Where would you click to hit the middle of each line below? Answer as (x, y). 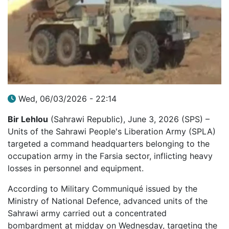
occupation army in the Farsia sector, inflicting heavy (110, 156)
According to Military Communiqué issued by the (102, 188)
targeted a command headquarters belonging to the (109, 143)
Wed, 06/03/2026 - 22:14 (67, 98)
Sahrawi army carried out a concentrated (87, 213)
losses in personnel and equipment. (76, 168)
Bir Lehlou (28, 119)
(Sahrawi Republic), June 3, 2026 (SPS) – (129, 119)
